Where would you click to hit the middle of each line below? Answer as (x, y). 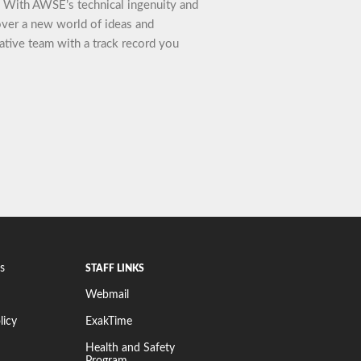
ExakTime (109, 321)
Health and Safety (131, 348)
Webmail (108, 295)
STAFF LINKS (115, 268)
